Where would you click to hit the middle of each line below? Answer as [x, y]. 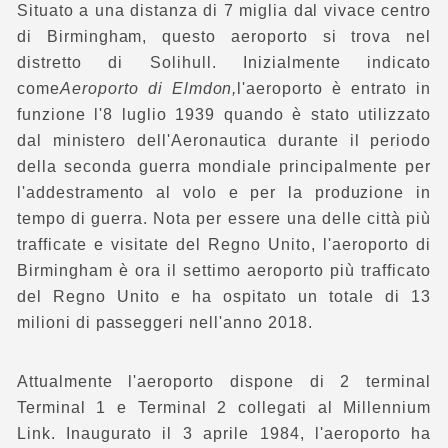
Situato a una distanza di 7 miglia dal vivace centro [224, 11]
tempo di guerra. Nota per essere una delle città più [224, 219]
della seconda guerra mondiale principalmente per [224, 167]
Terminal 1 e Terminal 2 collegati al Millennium [224, 408]
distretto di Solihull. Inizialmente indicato [224, 63]
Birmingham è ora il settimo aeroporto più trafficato [224, 271]
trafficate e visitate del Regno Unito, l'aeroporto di [224, 245]
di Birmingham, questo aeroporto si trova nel [224, 37]
